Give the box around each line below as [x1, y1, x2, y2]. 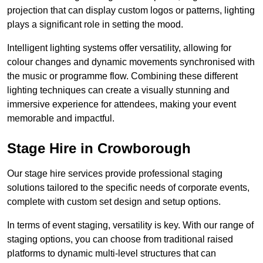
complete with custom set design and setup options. [7, 197, 221, 207]
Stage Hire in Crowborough [7, 140, 191, 157]
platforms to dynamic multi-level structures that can [7, 248, 216, 259]
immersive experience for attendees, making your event [7, 99, 236, 110]
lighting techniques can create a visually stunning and [7, 85, 230, 96]
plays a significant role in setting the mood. [7, 19, 183, 30]
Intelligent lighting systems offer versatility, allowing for [7, 43, 231, 53]
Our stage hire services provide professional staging [7, 168, 222, 179]
